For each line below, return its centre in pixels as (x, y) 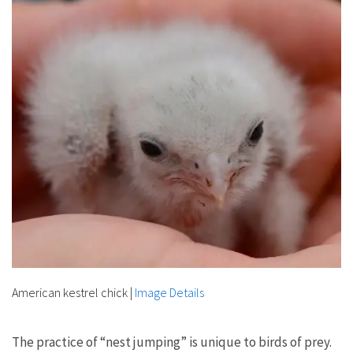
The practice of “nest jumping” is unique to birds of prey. (172, 342)
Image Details (169, 292)
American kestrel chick (70, 292)
